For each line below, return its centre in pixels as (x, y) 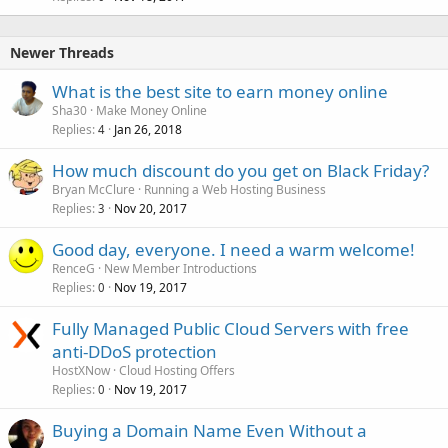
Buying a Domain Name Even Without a (209, 430)
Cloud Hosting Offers (177, 370)
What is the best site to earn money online (220, 91)
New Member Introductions (180, 268)
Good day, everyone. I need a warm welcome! (233, 249)
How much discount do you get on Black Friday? (240, 170)
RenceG (73, 268)
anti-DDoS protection (134, 351)
